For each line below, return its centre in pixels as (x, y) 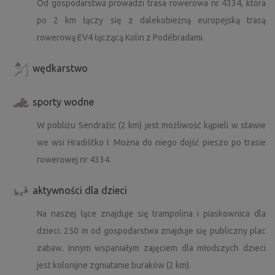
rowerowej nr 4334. (74, 160)
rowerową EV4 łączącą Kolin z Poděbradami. (121, 38)
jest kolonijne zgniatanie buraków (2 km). (114, 265)
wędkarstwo (60, 68)
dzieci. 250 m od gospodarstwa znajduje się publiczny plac (151, 231)
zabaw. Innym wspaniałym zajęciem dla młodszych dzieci (151, 248)
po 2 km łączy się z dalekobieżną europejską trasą (151, 21)
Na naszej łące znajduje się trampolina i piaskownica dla (151, 214)
